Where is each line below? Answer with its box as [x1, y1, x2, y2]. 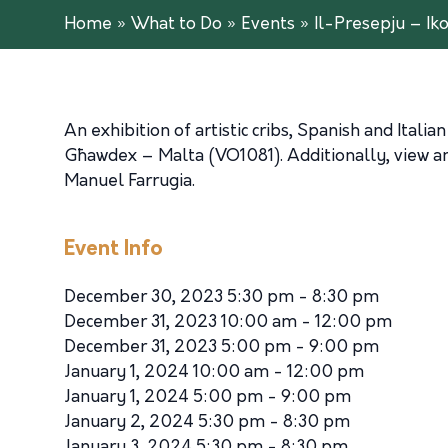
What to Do [131, 16, 222, 33]
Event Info [64, 239, 163, 260]
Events [241, 16, 295, 33]
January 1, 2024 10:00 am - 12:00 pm [64, 364, 364, 381]
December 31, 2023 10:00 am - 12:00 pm [64, 314, 392, 331]
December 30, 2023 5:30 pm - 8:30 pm [64, 289, 379, 306]
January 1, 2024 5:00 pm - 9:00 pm [64, 389, 351, 406]
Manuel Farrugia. [64, 173, 195, 190]
